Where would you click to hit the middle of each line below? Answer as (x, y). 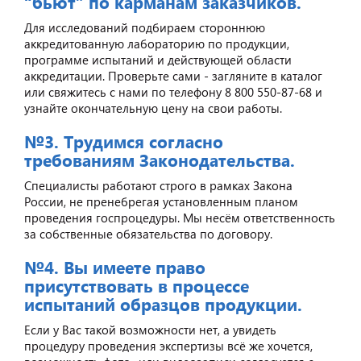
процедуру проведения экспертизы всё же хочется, (168, 345)
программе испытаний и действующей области (158, 59)
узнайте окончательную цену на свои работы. (153, 108)
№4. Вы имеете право (115, 266)
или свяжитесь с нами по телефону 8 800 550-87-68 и (173, 91)
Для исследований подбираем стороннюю (145, 27)
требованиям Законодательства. (160, 159)
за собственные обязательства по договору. (148, 233)
